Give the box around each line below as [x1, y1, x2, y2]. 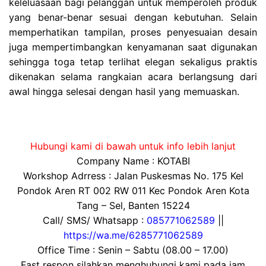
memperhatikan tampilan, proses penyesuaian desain [9, 26, 257, 39]
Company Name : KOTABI [76, 154, 190, 167]
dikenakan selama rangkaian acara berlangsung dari [9, 71, 257, 83]
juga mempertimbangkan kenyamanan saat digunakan [9, 41, 257, 53]
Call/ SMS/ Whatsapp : [42, 214, 147, 226]
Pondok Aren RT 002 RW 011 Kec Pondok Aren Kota [17, 184, 249, 197]
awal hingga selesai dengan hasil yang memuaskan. [9, 85, 239, 98]
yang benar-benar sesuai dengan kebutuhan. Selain [9, 11, 257, 24]
